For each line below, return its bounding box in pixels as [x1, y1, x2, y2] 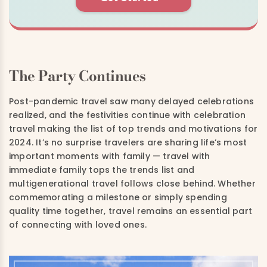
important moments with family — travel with [9, 150, 210, 162]
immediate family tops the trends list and [9, 163, 195, 176]
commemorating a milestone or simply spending [9, 191, 227, 203]
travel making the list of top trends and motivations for [9, 122, 258, 135]
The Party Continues [9, 64, 146, 87]
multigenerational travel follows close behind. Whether [9, 177, 256, 190]
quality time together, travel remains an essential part [9, 204, 253, 217]
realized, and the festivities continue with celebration [9, 108, 246, 121]
